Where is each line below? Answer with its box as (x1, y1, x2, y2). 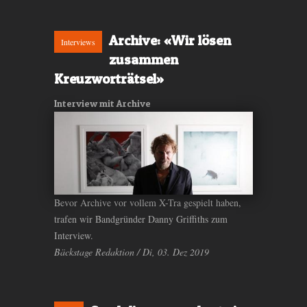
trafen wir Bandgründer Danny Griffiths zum (54, 212, 228, 226)
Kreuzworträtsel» (54, 71, 164, 88)
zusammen (109, 51, 178, 69)
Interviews (61, 36, 95, 48)
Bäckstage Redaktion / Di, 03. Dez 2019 (54, 245, 209, 259)
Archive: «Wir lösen (109, 32, 231, 49)
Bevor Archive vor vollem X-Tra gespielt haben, (54, 196, 241, 210)
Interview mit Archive (54, 97, 151, 110)
